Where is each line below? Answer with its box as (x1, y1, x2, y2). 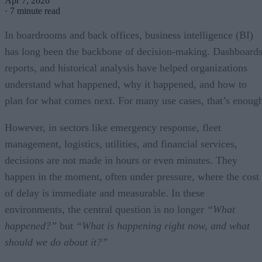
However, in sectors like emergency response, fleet (5, 121, 221, 133)
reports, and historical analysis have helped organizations (5, 61, 247, 74)
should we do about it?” (5, 236, 108, 248)
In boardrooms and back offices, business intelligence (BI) (5, 29, 253, 41)
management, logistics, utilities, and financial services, (5, 137, 237, 150)
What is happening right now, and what (82, 219, 250, 232)
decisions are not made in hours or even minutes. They (5, 154, 237, 166)
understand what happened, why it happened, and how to (5, 78, 247, 90)
